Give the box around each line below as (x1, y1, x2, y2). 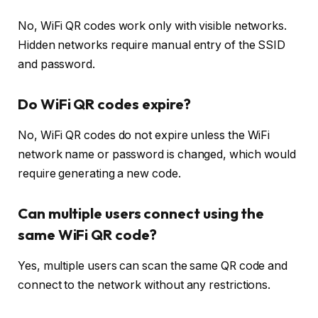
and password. (18, 57, 95, 71)
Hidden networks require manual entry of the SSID (18, 38, 286, 52)
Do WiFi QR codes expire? (18, 94, 192, 113)
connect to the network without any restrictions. (18, 278, 271, 292)
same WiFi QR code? (18, 225, 157, 243)
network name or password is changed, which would (18, 147, 297, 161)
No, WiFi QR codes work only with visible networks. (18, 18, 287, 33)
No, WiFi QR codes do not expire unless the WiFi (18, 128, 270, 142)
